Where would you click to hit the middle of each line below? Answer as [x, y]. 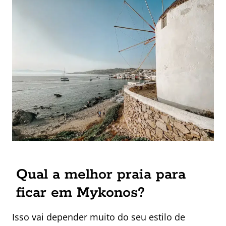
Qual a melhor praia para [101, 175]
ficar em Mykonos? [80, 193]
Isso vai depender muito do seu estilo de [99, 217]
